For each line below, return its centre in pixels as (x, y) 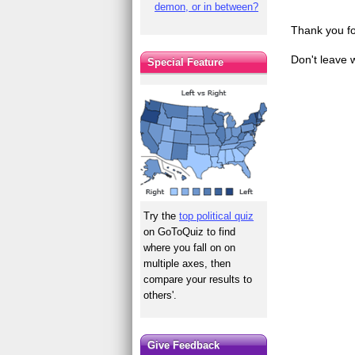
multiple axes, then (187, 263)
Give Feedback (184, 345)
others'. (160, 295)
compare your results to (198, 279)
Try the (162, 216)
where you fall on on (190, 247)
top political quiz (217, 216)
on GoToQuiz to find (190, 231)
